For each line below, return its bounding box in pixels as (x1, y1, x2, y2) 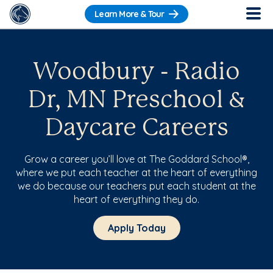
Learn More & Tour (94, 9, 165, 20)
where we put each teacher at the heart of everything (16, 166, 257, 179)
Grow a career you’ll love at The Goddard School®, (24, 153, 249, 165)
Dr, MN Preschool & (27, 89, 246, 112)
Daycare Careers (44, 117, 229, 140)
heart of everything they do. (74, 193, 199, 205)
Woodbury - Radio (33, 61, 240, 84)
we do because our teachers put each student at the (17, 180, 256, 192)
